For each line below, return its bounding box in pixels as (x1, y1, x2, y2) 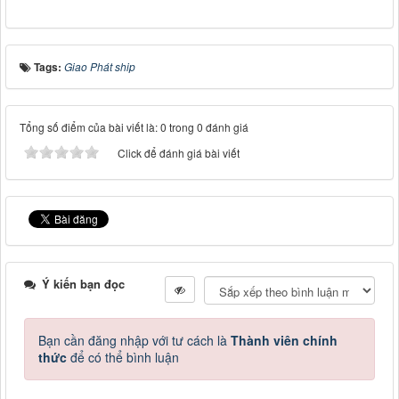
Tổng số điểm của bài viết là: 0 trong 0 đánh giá (20, 119, 248, 135)
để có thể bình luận (67, 348, 179, 367)
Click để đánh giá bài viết (118, 145, 240, 161)
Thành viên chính (231, 331, 338, 350)
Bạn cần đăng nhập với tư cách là (38, 331, 231, 350)
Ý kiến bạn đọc (38, 275, 125, 293)
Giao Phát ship (64, 59, 135, 75)
